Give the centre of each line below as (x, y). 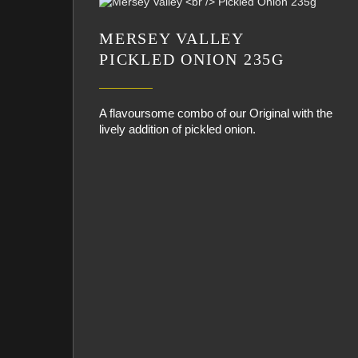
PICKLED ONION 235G (192, 59)
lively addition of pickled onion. (177, 129)
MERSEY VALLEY (172, 38)
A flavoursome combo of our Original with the (216, 113)
